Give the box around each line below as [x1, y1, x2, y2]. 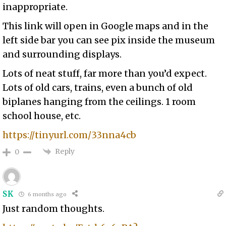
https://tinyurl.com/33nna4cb [3, 129, 137, 141]
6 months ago [26, 190, 67, 198]
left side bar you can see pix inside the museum [3, 34, 215, 46]
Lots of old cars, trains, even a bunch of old [3, 81, 193, 93]
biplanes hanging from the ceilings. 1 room [3, 95, 196, 107]
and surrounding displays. [3, 48, 122, 60]
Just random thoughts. [3, 203, 105, 215]
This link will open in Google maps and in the [3, 20, 209, 32]
